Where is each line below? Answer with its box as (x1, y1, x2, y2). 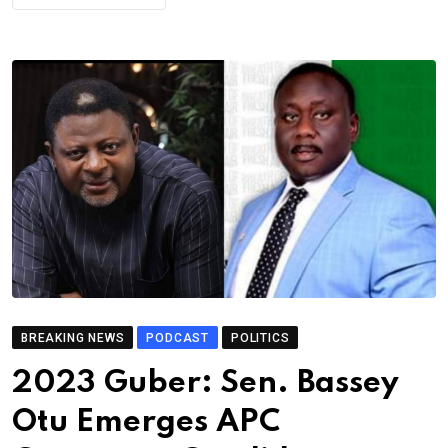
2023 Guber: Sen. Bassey (12, 368, 399, 400)
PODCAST (146, 331, 210, 346)
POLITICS (231, 331, 290, 346)
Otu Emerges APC (12, 407, 280, 439)
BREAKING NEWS (21, 331, 125, 346)
